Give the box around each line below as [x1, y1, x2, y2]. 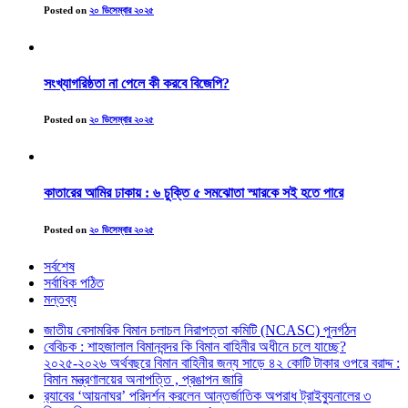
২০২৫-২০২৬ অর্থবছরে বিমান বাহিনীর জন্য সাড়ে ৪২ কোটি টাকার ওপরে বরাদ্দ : [44, 354, 400, 371]
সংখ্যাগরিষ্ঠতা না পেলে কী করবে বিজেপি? [44, 75, 229, 91]
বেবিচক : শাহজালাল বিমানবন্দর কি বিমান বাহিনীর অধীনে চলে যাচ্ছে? [44, 338, 346, 354]
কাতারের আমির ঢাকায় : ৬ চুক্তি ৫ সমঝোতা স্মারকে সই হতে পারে [44, 184, 343, 200]
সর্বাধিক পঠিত [44, 274, 104, 291]
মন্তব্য [44, 291, 76, 307]
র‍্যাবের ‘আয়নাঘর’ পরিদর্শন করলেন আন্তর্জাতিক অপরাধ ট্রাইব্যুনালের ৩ [44, 387, 371, 403]
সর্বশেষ [44, 258, 75, 274]
